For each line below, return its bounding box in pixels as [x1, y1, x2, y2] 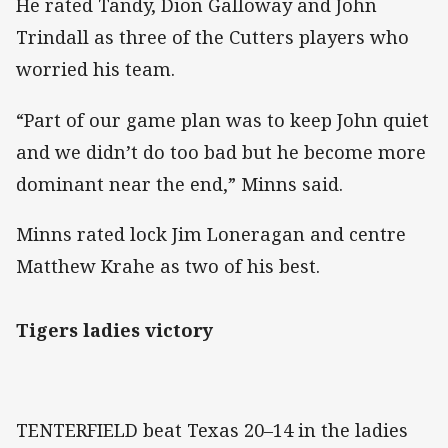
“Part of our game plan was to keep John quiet [16, 107, 429, 132]
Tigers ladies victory [16, 317, 214, 342]
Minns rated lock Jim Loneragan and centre [16, 221, 406, 246]
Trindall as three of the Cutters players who [16, 25, 409, 50]
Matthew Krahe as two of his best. [16, 253, 320, 278]
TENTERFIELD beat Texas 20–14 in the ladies [16, 418, 408, 443]
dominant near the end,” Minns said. [16, 171, 343, 196]
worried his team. [16, 57, 175, 82]
